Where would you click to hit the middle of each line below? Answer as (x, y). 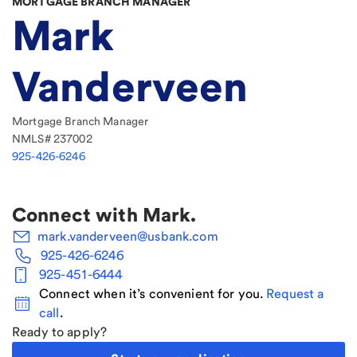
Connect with (77, 215)
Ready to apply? (60, 332)
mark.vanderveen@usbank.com (128, 237)
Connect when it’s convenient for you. (151, 294)
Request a (295, 294)
